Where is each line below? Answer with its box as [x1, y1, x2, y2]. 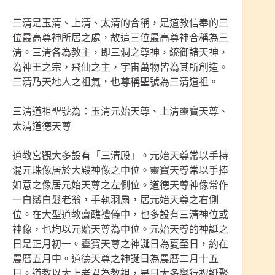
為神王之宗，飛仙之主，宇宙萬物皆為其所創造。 [12, 62, 228, 73]
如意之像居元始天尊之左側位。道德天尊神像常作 [12, 180, 228, 191]
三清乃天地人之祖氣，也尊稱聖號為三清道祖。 [12, 77, 228, 88]
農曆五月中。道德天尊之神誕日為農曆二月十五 [12, 254, 219, 265]
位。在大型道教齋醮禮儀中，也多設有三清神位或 [12, 209, 228, 220]
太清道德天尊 [12, 121, 71, 132]
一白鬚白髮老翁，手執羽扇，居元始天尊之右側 [12, 195, 219, 206]
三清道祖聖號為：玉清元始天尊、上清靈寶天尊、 [12, 106, 228, 117]
